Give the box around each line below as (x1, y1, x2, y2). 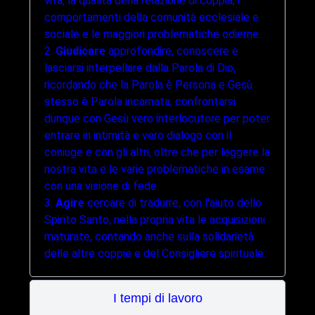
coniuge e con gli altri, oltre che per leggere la (44, 146, 270, 160)
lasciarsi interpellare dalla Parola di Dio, (44, 61, 236, 75)
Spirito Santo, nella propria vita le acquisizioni (44, 213, 265, 227)
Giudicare (56, 44, 105, 58)
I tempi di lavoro (112, 291, 202, 306)
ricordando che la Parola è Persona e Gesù (44, 78, 252, 92)
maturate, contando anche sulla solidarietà (44, 230, 254, 244)
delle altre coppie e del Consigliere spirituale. (44, 247, 266, 261)
